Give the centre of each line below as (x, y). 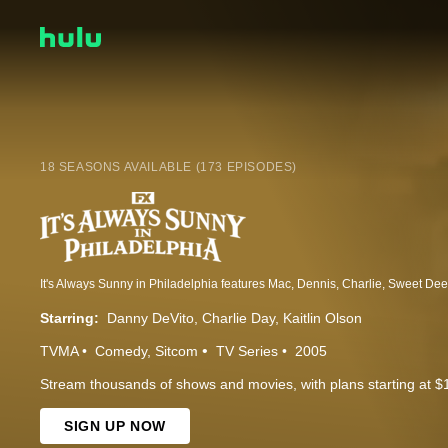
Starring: (69, 318)
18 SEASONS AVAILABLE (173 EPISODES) (168, 167)
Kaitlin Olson (322, 318)
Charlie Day (238, 318)
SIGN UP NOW (115, 426)
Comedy (121, 351)
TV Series (247, 351)
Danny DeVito (150, 318)
